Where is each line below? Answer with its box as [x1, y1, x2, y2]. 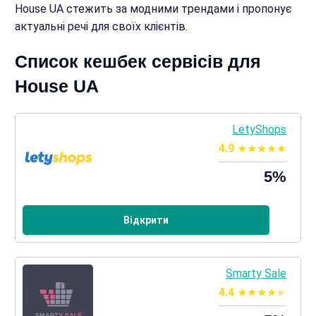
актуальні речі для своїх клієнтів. [14, 20, 188, 33]
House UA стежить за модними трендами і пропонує [14, 2, 291, 16]
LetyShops [232, 123, 287, 136]
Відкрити [123, 214, 169, 226]
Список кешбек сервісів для [14, 51, 261, 71]
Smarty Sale [226, 267, 287, 280]
